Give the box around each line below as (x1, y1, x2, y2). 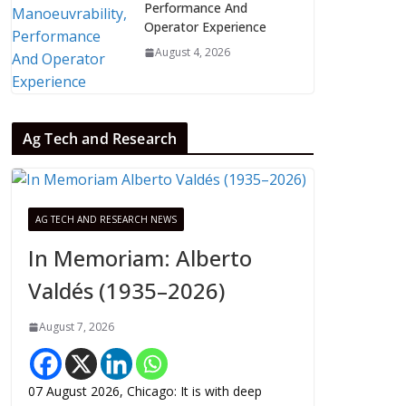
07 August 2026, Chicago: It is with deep (28, 382, 262, 400)
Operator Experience (144, 18, 266, 35)
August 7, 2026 (39, 319, 114, 334)
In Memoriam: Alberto (28, 243, 252, 273)
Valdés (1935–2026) (28, 275, 225, 305)
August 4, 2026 (155, 44, 230, 60)
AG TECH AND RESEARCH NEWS (35, 213, 177, 226)
